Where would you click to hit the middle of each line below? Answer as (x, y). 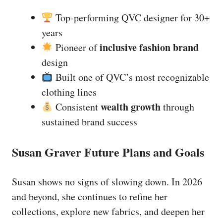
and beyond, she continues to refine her (90, 196)
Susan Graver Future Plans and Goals (108, 152)
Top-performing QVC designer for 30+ (131, 18)
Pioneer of (76, 47)
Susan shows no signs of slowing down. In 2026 (107, 182)
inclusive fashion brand (149, 47)
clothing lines (69, 92)
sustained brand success (89, 122)
